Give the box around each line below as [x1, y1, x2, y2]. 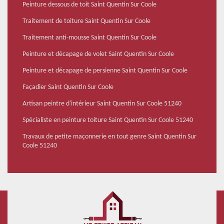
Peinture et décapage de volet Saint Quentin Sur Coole [22, 50, 174, 58]
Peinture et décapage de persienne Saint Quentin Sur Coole [22, 67, 187, 75]
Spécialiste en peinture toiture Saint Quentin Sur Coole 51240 [22, 116, 193, 124]
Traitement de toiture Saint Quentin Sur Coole [22, 17, 150, 25]
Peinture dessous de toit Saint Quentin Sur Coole [22, 1, 156, 9]
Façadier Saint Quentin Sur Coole [22, 83, 113, 91]
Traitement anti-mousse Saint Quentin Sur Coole [22, 34, 156, 42]
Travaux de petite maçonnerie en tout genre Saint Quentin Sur [22, 133, 196, 141]
